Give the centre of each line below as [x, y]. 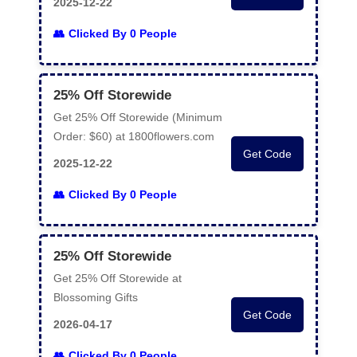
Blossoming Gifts [96, 297]
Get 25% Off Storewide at [118, 278]
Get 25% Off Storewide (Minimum [138, 117]
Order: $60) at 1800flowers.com [134, 136]
